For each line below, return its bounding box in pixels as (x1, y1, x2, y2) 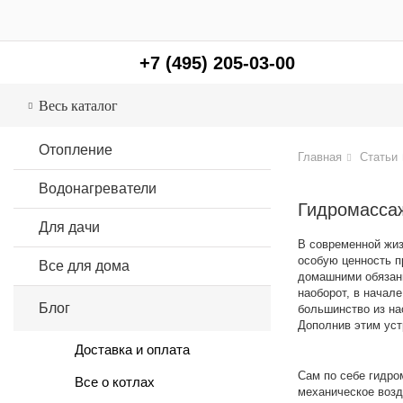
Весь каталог (39, 98, 118, 113)
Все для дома (39, 258, 130, 273)
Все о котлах (75, 374, 155, 390)
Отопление (39, 142, 112, 157)
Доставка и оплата (75, 342, 190, 357)
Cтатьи (360, 150, 398, 164)
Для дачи (39, 219, 100, 235)
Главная (298, 150, 342, 164)
